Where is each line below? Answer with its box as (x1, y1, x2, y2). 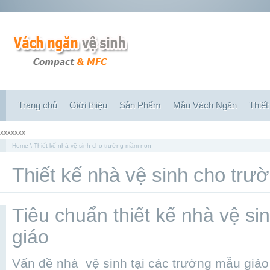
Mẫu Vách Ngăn (173, 100, 237, 110)
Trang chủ (18, 100, 57, 110)
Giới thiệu (69, 100, 107, 110)
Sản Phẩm (119, 100, 161, 110)
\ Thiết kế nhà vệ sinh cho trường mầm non (28, 142, 151, 149)
